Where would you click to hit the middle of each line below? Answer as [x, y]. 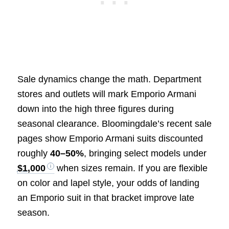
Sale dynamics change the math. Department [109, 79]
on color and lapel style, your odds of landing [108, 183]
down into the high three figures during [95, 109]
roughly [33, 153]
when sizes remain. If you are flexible [131, 168]
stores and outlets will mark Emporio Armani [107, 94]
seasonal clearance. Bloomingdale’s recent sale [114, 123]
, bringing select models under [145, 153]
